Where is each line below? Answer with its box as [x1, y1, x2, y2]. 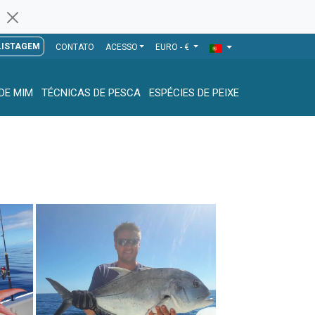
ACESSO [105, 42, 138, 52]
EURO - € [155, 42, 192, 52]
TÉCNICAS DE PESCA [41, 86, 141, 99]
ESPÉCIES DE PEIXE [149, 86, 239, 99]
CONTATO [55, 42, 94, 52]
